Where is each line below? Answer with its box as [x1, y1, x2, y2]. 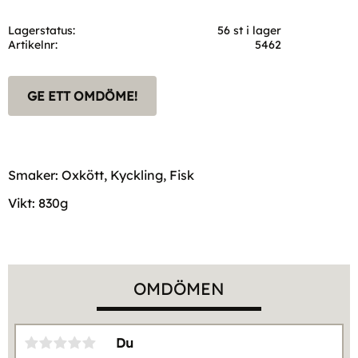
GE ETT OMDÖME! [27, 87, 137, 104]
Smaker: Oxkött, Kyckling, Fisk [8, 166, 194, 183]
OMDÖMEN [133, 277, 225, 299]
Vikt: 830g [8, 194, 68, 211]
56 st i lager [217, 22, 282, 38]
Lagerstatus [8, 22, 73, 38]
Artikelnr [8, 37, 55, 52]
